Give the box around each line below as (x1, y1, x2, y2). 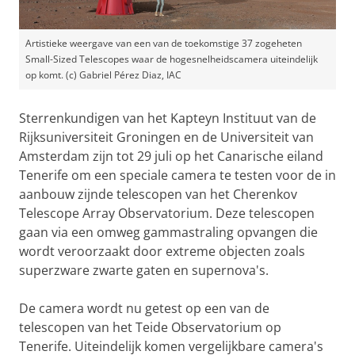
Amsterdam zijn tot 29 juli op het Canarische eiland (19, 147, 323, 165)
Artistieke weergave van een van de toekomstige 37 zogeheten (25, 36, 302, 50)
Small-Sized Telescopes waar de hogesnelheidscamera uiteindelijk (25, 52, 318, 66)
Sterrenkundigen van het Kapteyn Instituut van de (19, 109, 316, 127)
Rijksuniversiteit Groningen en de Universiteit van (19, 128, 314, 146)
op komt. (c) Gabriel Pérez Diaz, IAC (25, 68, 181, 82)
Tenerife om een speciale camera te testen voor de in (19, 166, 336, 184)
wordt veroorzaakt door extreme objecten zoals (19, 242, 305, 260)
